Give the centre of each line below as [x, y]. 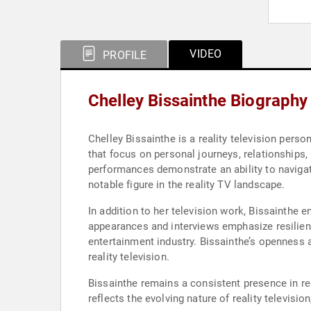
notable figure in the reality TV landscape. [187, 185]
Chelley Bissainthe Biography [198, 101]
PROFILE [124, 55]
